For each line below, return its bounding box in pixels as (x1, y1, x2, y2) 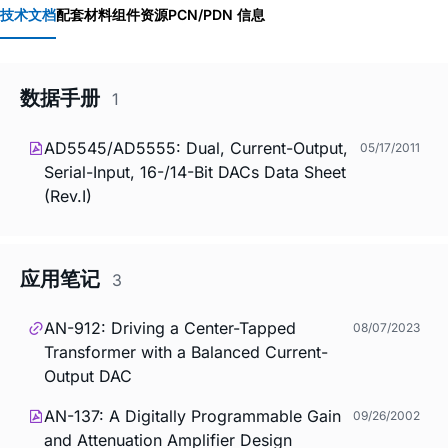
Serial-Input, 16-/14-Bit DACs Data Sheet (44, 161, 346, 182)
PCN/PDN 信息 (168, 6, 265, 24)
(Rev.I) (44, 185, 92, 206)
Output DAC (44, 366, 132, 387)
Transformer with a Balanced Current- (44, 342, 328, 363)
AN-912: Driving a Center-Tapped (44, 318, 296, 339)
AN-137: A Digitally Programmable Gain (44, 406, 341, 427)
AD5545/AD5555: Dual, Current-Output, (44, 137, 348, 158)
